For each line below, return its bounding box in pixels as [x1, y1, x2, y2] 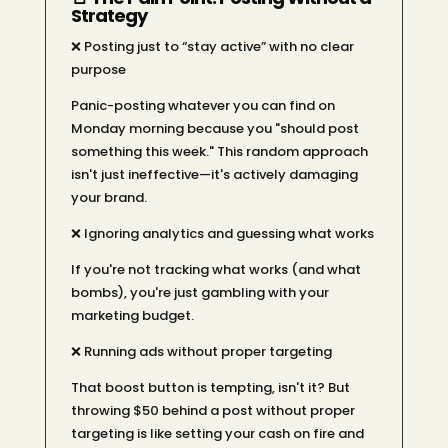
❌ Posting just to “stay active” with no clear [70, 36, 354, 56]
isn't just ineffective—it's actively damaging [70, 164, 358, 184]
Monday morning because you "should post [70, 118, 359, 138]
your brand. [70, 187, 147, 207]
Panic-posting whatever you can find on [70, 95, 335, 115]
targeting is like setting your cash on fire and [70, 423, 364, 443]
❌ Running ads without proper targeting [70, 341, 332, 361]
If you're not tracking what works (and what [70, 259, 361, 279]
